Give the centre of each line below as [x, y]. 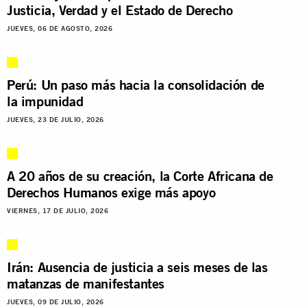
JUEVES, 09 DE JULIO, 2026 [56, 302]
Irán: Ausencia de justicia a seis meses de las [137, 267]
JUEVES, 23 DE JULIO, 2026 [56, 119]
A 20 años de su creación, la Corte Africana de [140, 175]
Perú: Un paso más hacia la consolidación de [136, 84]
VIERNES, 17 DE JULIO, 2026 [58, 210]
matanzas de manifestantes [86, 283]
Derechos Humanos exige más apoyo [111, 192]
